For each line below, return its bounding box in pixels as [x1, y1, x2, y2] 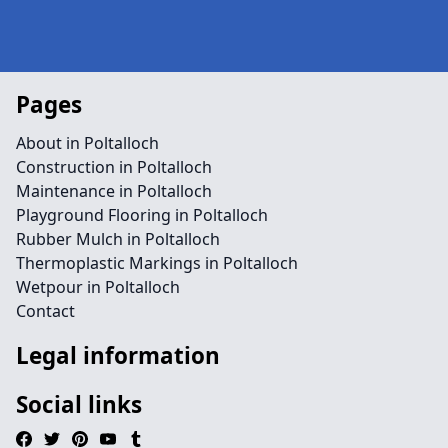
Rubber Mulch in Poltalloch [16, 228, 220, 250]
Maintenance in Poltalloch [16, 180, 212, 202]
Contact [16, 300, 75, 322]
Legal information [16, 340, 220, 371]
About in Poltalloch [16, 132, 159, 154]
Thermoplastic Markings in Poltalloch [16, 252, 298, 274]
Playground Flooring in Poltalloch [16, 204, 268, 226]
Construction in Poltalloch [16, 156, 212, 178]
